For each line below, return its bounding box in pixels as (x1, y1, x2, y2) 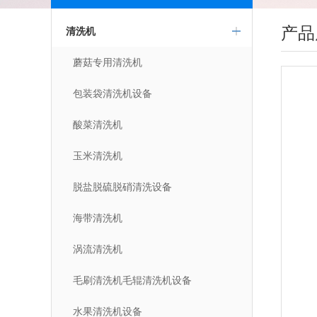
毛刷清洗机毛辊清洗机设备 (73, 275, 192, 286)
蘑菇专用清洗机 (73, 57, 142, 68)
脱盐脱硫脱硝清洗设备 (73, 181, 172, 192)
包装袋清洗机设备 (73, 88, 152, 99)
